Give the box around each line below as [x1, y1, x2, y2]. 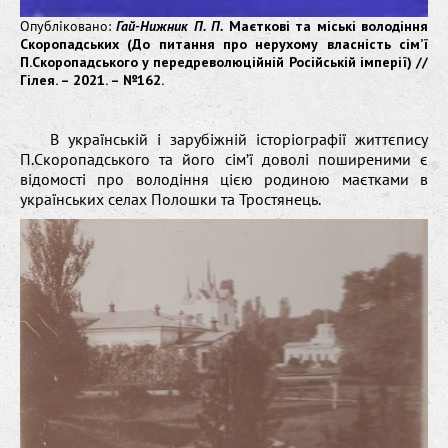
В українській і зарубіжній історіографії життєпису [50, 128, 428, 149]
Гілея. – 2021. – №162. [20, 70, 164, 89]
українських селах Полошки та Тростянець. [20, 188, 321, 209]
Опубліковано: [20, 16, 117, 35]
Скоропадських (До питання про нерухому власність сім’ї [20, 34, 428, 53]
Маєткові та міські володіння [223, 16, 429, 35]
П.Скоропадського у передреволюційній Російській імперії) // [20, 52, 428, 71]
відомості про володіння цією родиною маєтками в [20, 168, 428, 189]
